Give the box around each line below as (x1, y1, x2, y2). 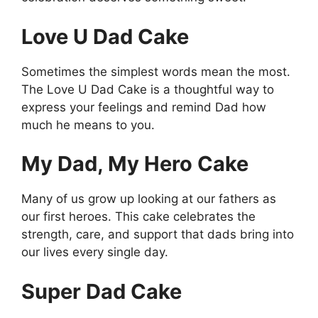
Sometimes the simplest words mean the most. (21, 64, 290, 79)
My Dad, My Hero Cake (21, 151, 248, 177)
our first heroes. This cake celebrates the (21, 209, 256, 224)
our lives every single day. (21, 245, 168, 260)
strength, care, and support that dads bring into (21, 227, 294, 242)
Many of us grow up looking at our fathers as (21, 192, 276, 207)
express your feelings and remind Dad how (21, 99, 266, 114)
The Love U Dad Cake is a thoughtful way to (21, 82, 274, 97)
